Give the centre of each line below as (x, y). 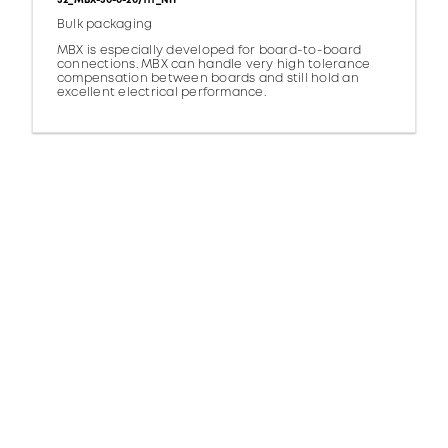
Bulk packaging (105, 25)
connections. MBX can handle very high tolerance (214, 65)
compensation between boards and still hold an (208, 79)
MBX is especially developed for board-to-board (209, 51)
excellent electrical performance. (161, 93)
